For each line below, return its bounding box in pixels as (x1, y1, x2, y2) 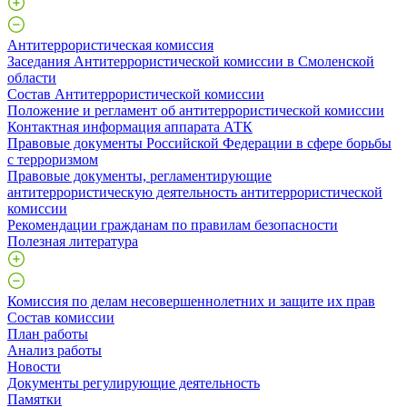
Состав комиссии (7, 309, 114, 325)
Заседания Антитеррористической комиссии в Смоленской (7, 53, 374, 69)
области (7, 69, 56, 85)
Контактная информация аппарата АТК (7, 118, 253, 134)
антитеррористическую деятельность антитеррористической (7, 184, 382, 200)
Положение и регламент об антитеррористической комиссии (7, 102, 384, 118)
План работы (7, 325, 88, 342)
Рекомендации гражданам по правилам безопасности (7, 216, 338, 233)
